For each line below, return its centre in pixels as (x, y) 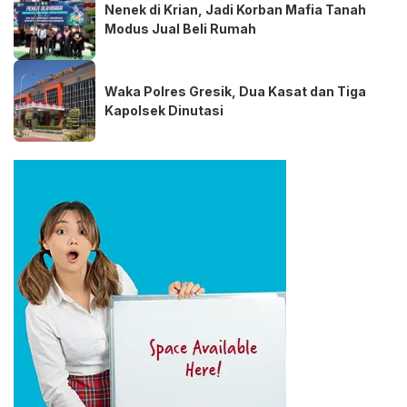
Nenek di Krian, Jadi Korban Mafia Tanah (235, 10)
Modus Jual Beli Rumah (180, 29)
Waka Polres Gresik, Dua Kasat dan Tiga (235, 92)
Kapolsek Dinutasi (164, 111)
